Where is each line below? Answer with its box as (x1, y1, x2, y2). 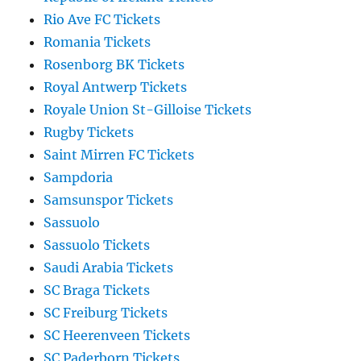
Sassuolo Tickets (44, 237, 151, 254)
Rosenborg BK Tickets (44, 56, 185, 73)
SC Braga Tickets (44, 282, 151, 299)
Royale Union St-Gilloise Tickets (44, 102, 252, 118)
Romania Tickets (44, 34, 151, 51)
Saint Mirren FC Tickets (44, 147, 195, 164)
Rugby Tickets (44, 124, 135, 141)
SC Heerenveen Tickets (44, 327, 191, 344)
